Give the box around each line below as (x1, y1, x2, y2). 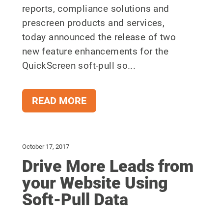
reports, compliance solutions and (22, 3, 169, 15)
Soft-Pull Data (22, 190, 128, 210)
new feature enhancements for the (22, 46, 169, 57)
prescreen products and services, (22, 17, 165, 29)
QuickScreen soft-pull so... (22, 60, 136, 72)
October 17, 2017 (22, 143, 69, 151)
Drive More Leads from (22, 156, 193, 176)
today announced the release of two (22, 31, 176, 43)
